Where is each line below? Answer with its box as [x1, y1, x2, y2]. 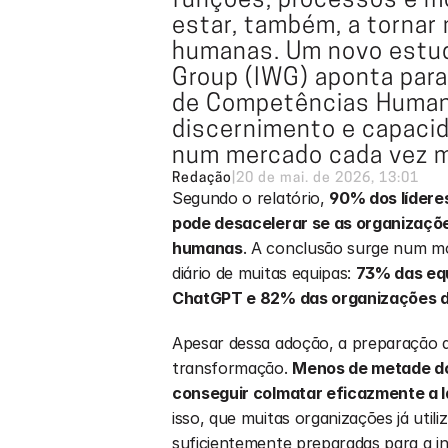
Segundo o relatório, [172, 188, 330, 208]
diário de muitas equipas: [172, 263, 356, 283]
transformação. [172, 358, 293, 378]
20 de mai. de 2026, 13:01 [236, 170, 419, 186]
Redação [172, 170, 232, 186]
